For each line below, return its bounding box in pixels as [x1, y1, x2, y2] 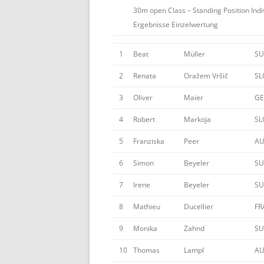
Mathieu [133, 202, 160, 212]
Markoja [184, 114, 211, 124]
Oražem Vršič [184, 71, 228, 81]
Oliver [133, 93, 153, 103]
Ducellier [184, 202, 213, 212]
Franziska [133, 136, 164, 146]
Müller [184, 49, 205, 59]
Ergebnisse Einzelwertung [133, 19, 218, 29]
